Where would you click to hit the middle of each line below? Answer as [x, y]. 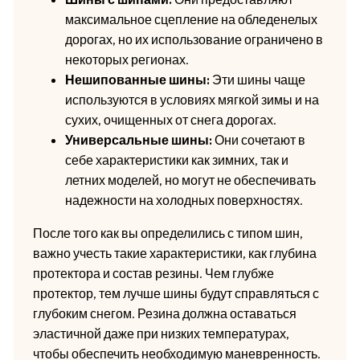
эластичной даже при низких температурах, [161, 334]
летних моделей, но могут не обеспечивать [190, 180]
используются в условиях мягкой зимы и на [192, 100]
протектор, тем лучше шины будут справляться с [176, 294]
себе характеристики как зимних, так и [176, 160]
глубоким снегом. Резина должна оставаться [164, 314]
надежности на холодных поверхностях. [184, 200]
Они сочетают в [258, 140]
